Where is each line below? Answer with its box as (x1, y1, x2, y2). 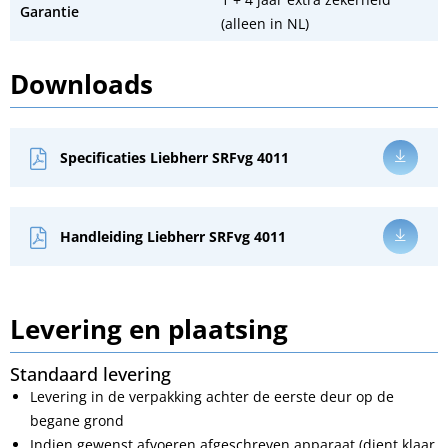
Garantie (20, 2, 79, 21)
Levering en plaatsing (10, 311, 288, 347)
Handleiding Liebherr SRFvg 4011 (60, 226, 286, 246)
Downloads (10, 66, 153, 102)
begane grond (30, 411, 124, 430)
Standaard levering (10, 362, 171, 386)
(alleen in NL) (221, 14, 309, 33)
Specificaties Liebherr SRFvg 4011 (60, 147, 289, 167)
